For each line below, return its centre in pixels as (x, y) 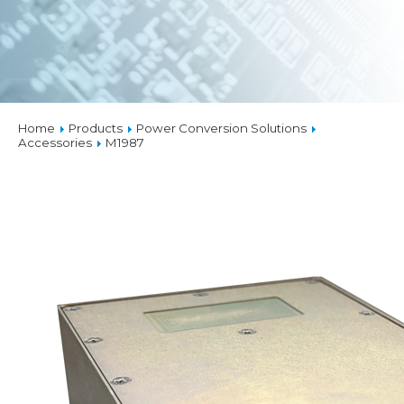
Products (97, 128)
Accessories (55, 142)
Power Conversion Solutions (221, 128)
